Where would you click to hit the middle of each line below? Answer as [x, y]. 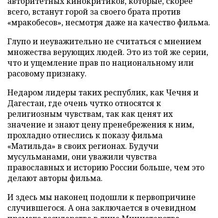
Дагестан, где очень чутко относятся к [84, 103]
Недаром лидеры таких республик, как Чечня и [103, 92]
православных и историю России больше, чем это [106, 167]
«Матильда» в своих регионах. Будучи [83, 146]
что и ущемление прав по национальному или [100, 63]
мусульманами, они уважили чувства [82, 157]
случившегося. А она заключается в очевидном [102, 208]
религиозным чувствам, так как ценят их [90, 114]
